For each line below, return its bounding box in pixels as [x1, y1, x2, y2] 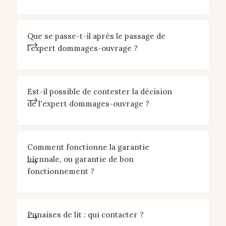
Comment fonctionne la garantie [27, 142, 149, 152]
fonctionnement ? [27, 166, 94, 176]
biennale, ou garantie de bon [27, 154, 134, 164]
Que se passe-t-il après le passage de [27, 31, 165, 41]
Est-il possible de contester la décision [27, 87, 172, 96]
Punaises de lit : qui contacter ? [27, 210, 144, 219]
